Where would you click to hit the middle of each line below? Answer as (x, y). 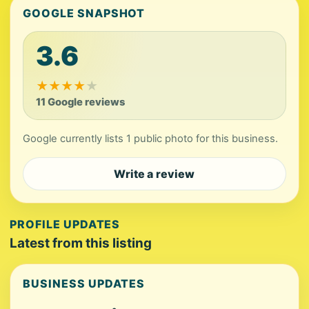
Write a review (154, 174)
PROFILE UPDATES (65, 224)
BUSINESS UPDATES (84, 283)
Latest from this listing (81, 243)
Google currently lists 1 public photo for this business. (150, 139)
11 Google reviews (80, 102)
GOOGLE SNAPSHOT (84, 13)
